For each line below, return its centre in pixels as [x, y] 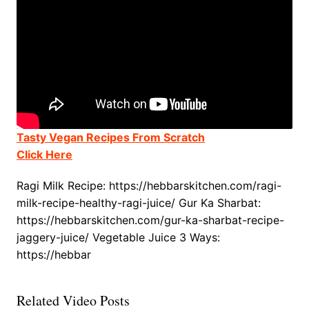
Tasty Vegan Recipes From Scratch [110, 138]
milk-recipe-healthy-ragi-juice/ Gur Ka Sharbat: [138, 203]
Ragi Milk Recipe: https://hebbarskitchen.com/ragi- [149, 186]
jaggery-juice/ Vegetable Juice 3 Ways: [118, 238]
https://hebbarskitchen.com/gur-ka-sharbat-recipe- [150, 220]
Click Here [44, 155]
